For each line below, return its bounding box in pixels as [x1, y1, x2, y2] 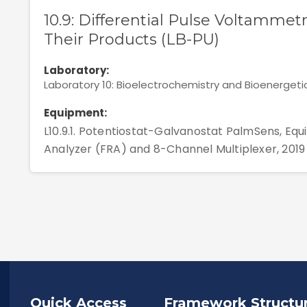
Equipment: [44, 106, 107, 120]
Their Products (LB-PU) [44, 30, 219, 49]
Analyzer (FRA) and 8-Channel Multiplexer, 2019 [44, 141, 306, 157]
